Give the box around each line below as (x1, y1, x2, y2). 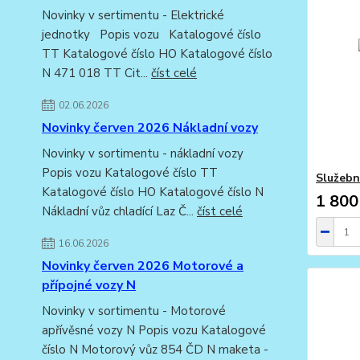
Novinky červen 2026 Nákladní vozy (42, 119, 258, 137)
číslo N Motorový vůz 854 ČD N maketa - (42, 342, 268, 358)
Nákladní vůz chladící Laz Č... (42, 203, 197, 220)
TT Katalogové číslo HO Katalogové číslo (42, 46, 272, 63)
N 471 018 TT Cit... (42, 65, 151, 82)
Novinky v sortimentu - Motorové (42, 303, 226, 320)
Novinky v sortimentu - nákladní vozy (42, 145, 247, 162)
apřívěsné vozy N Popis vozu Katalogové (42, 322, 266, 339)
